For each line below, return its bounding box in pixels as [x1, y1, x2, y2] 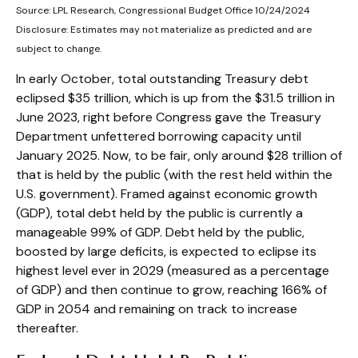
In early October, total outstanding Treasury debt [16, 70, 308, 88]
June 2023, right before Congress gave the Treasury [16, 109, 321, 126]
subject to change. [16, 42, 101, 56]
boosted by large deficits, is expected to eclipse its [16, 243, 316, 261]
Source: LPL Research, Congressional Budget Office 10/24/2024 [16, 4, 310, 18]
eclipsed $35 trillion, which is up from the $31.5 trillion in [16, 89, 335, 107]
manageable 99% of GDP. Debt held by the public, [16, 224, 304, 241]
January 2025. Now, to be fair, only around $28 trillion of [16, 147, 342, 165]
